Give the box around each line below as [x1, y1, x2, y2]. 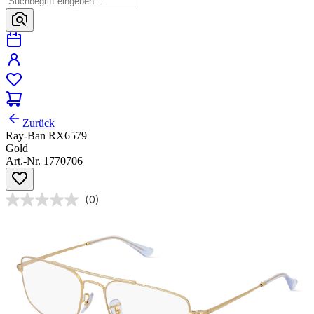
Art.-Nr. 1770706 [6, 155, 83, 168]
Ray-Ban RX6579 [6, 130, 87, 142]
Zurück [22, 117, 55, 130]
